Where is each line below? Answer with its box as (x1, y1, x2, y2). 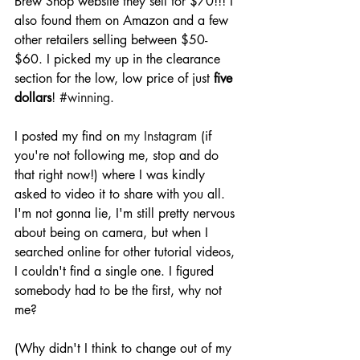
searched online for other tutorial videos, (14, 243, 239, 261)
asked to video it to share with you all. (14, 186, 229, 203)
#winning (59, 89, 110, 107)
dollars (14, 89, 51, 107)
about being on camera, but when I (14, 224, 212, 242)
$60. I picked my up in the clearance (14, 51, 224, 68)
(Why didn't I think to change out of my (14, 340, 235, 358)
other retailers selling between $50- (14, 31, 211, 49)
